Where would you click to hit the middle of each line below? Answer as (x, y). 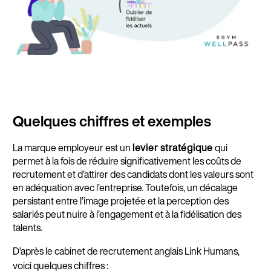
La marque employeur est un (72, 148)
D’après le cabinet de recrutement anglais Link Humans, (126, 251)
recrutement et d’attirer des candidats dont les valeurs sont (133, 175)
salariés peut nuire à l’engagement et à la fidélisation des (127, 214)
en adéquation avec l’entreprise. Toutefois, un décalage (125, 188)
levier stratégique (173, 148)
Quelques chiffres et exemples (112, 121)
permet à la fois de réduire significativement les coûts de (127, 161)
